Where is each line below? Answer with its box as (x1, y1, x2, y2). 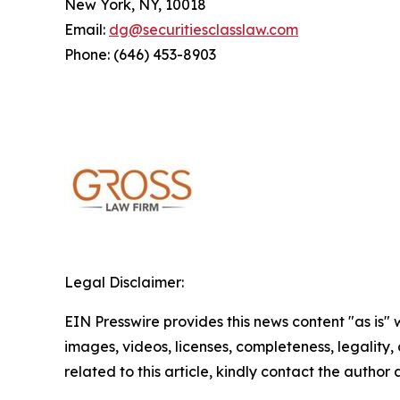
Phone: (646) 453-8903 (64, 46, 216, 64)
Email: (64, 21, 109, 39)
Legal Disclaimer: (64, 273, 184, 292)
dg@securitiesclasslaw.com (109, 21, 298, 39)
